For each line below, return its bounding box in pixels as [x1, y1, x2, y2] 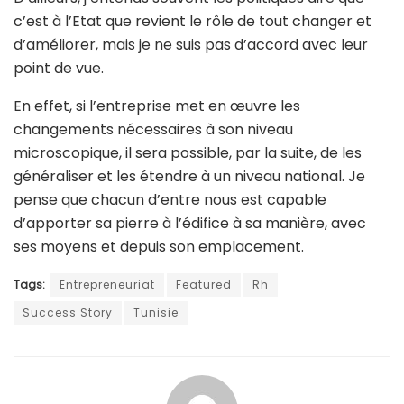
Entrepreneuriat [60, 277, 155, 293]
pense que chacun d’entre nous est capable [14, 189, 326, 211]
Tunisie [133, 305, 179, 321]
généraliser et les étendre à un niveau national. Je [14, 166, 365, 188]
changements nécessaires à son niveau [14, 119, 293, 141]
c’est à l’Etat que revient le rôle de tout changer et [14, 11, 372, 32]
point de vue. [14, 58, 104, 79]
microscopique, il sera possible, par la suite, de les [14, 142, 362, 164]
